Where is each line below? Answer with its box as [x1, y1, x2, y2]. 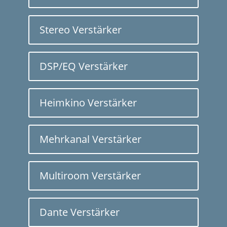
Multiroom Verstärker [40, 168, 141, 182]
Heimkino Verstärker [40, 95, 137, 109]
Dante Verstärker [40, 205, 120, 219]
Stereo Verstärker [40, 22, 122, 36]
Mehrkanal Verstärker [40, 132, 141, 146]
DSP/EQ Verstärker [40, 59, 128, 73]
